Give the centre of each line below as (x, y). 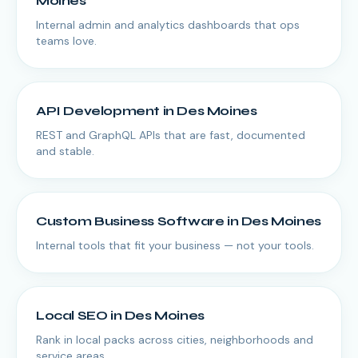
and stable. (65, 151)
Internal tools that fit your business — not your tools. (175, 245)
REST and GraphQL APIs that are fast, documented (171, 135)
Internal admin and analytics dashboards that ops (168, 25)
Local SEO (72, 315)
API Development (98, 111)
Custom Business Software (130, 221)
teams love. (66, 41)
